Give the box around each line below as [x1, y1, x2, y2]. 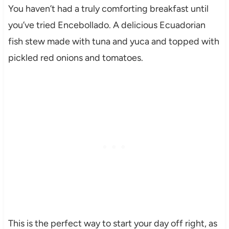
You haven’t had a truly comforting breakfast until [8, 3, 209, 15]
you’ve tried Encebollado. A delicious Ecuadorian [8, 19, 205, 31]
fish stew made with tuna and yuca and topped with [8, 36, 219, 48]
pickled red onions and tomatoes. [8, 52, 143, 64]
